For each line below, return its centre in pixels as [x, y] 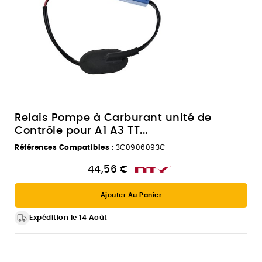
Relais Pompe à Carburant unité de [113, 118]
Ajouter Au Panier [131, 195]
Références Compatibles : [64, 147]
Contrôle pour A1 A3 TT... [81, 131]
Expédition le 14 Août [68, 217]
